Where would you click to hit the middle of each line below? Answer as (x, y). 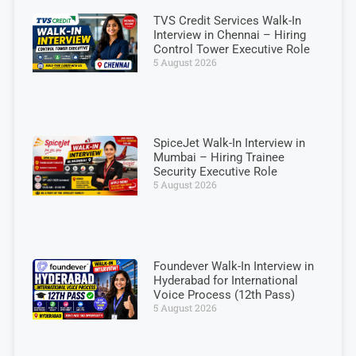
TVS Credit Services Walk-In (227, 21)
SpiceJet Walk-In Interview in (229, 143)
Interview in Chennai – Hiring (229, 35)
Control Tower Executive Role (231, 50)
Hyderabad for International (225, 281)
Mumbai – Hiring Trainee (219, 158)
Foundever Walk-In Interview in (233, 267)
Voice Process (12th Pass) (224, 295)
